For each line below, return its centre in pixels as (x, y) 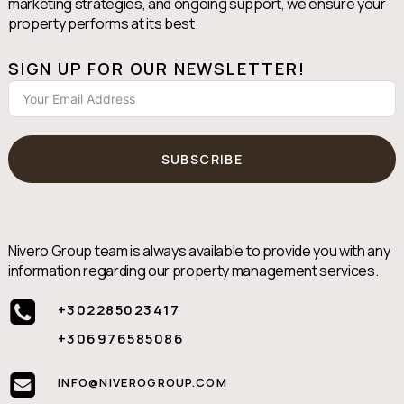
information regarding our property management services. (193, 271)
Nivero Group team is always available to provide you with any (199, 251)
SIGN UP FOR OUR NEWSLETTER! (156, 69)
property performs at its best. (103, 24)
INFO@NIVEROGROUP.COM (142, 383)
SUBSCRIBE (202, 160)
